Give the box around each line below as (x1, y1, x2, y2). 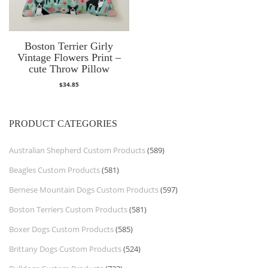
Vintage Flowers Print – (17, 51, 121, 64)
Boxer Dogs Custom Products (9, 223, 114, 234)
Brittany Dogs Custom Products (9, 243, 121, 254)
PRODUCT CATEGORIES (9, 118, 117, 129)
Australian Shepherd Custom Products (9, 144, 145, 156)
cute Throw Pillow (28, 63, 109, 75)
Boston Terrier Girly (25, 40, 114, 53)
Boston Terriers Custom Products (9, 203, 127, 215)
